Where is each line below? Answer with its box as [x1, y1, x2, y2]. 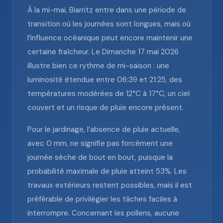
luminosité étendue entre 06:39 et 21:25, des [27, 75, 182, 85]
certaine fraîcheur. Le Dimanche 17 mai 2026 [27, 47, 179, 57]
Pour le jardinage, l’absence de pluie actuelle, [27, 124, 180, 134]
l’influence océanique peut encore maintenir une [27, 33, 193, 43]
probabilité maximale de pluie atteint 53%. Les [27, 166, 187, 176]
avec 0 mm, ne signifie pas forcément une [27, 138, 173, 148]
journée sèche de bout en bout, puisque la [27, 152, 173, 162]
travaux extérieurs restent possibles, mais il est [27, 180, 192, 190]
